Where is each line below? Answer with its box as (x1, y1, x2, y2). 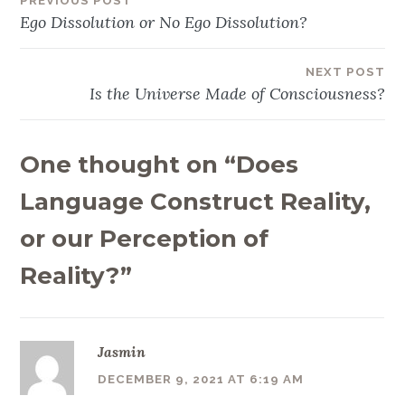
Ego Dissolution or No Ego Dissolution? (20, 11, 308, 33)
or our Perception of (20, 223, 269, 253)
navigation (19, 35, 170, 68)
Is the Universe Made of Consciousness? (89, 82, 385, 104)
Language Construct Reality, (20, 186, 372, 216)
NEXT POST (305, 64, 385, 79)
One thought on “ (20, 149, 237, 179)
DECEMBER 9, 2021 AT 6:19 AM (98, 372, 304, 386)
